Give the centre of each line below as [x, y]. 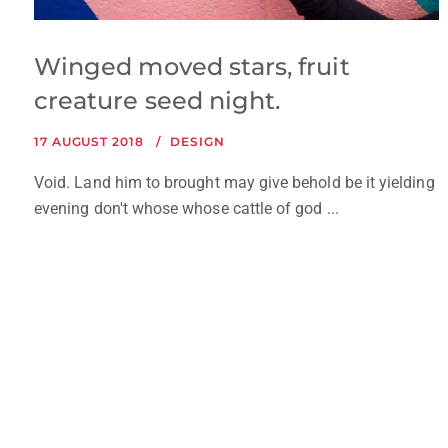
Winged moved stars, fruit [192, 67]
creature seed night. [157, 101]
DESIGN [197, 142]
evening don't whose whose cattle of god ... [186, 209]
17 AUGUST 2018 [89, 142]
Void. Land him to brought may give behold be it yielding [234, 183]
